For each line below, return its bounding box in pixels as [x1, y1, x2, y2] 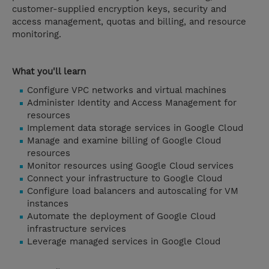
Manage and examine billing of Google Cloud [27, 135, 221, 147]
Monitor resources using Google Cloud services [27, 160, 234, 172]
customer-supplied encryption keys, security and [12, 4, 226, 15]
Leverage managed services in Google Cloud [27, 236, 220, 247]
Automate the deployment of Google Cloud [27, 211, 216, 222]
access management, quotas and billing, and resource [12, 16, 246, 28]
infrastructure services [27, 223, 126, 235]
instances [27, 198, 68, 210]
